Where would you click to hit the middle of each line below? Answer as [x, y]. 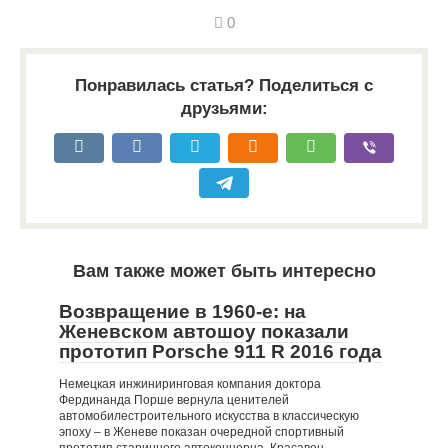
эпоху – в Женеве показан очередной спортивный [201, 432]
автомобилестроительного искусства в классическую [209, 416]
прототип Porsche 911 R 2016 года [220, 351]
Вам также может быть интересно [224, 271]
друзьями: [224, 108]
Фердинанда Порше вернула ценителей [174, 400]
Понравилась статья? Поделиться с [224, 85]
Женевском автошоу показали [204, 331]
